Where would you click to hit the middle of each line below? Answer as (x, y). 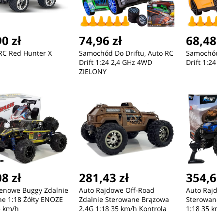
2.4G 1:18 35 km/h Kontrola (123, 209)
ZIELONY (93, 72)
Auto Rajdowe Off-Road (116, 190)
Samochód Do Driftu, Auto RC (126, 53)
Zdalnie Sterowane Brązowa (124, 200)
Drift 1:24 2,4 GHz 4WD (115, 62)
